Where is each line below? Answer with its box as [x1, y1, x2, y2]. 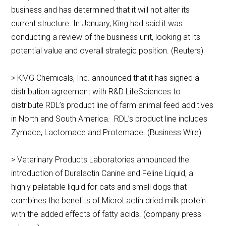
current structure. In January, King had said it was [11, 19, 183, 29]
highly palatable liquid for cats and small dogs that [11, 182, 187, 192]
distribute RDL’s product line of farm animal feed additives [11, 100, 214, 110]
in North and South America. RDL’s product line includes [11, 114, 208, 124]
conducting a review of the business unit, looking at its [11, 32, 201, 42]
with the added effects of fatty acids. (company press [11, 209, 202, 219]
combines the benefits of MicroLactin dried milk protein [11, 196, 206, 206]
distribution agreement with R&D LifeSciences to [11, 87, 181, 97]
